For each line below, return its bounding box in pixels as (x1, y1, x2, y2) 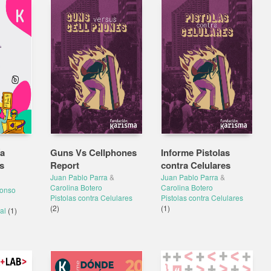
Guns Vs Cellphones (50, 146, 137, 159)
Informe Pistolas (160, 146, 230, 159)
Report (50, 158, 79, 172)
